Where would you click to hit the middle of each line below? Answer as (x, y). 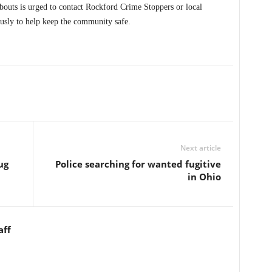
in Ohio (204, 177)
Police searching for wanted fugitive (138, 164)
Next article (200, 148)
